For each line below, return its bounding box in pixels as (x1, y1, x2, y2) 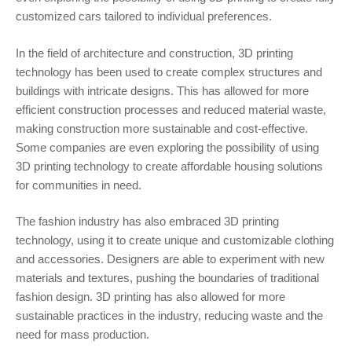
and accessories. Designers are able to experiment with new (16, 252, 324, 266)
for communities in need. (16, 178, 141, 192)
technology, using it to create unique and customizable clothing (16, 233, 334, 247)
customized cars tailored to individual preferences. (16, 9, 272, 24)
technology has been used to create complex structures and (16, 64, 322, 79)
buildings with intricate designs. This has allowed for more (16, 83, 309, 97)
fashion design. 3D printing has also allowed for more (16, 290, 285, 304)
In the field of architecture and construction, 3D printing (16, 46, 293, 60)
